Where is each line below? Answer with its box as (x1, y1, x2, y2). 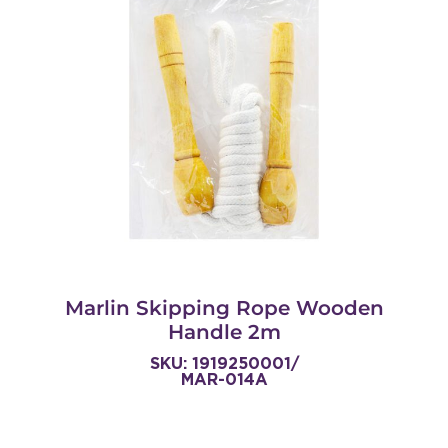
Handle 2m (167, 320, 281, 345)
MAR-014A (180, 370, 268, 390)
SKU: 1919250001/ (149, 354, 299, 374)
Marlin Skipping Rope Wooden (64, 296, 384, 321)
